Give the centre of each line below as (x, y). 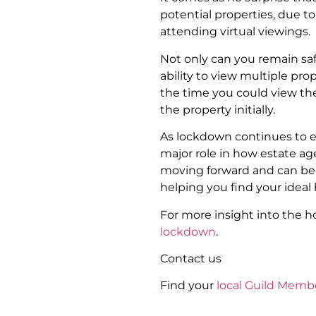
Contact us (191, 258)
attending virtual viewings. (235, 32)
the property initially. (218, 109)
